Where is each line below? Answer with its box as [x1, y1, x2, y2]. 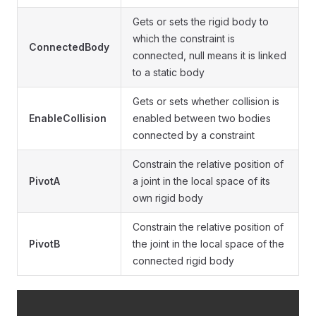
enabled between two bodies [133, 112, 271, 125]
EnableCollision [29, 112, 107, 125]
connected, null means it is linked [133, 49, 286, 62]
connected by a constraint [133, 129, 255, 142]
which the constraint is [133, 32, 235, 45]
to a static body [133, 66, 205, 79]
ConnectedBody [29, 41, 109, 54]
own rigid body [133, 192, 203, 205]
